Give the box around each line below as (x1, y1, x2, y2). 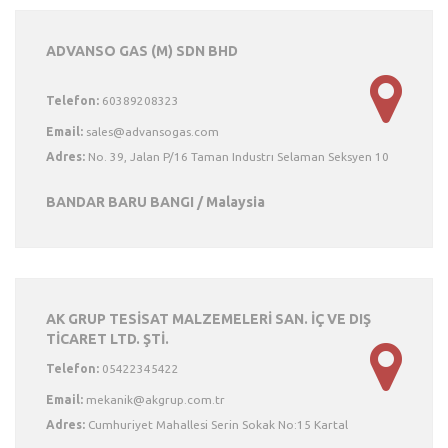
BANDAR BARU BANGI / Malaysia (46, 194, 265, 210)
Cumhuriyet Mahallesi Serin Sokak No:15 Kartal (85, 418, 348, 431)
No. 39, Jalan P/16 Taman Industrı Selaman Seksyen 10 (85, 150, 389, 163)
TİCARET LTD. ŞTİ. (46, 331, 169, 347)
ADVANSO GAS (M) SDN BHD (46, 43, 238, 59)
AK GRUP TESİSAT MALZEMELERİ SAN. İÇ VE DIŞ (46, 311, 371, 327)
